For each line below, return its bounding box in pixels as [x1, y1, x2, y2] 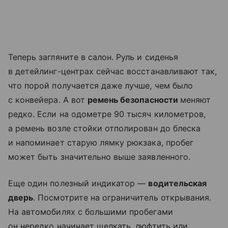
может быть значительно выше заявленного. [8, 152, 190, 162]
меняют [180, 95, 211, 105]
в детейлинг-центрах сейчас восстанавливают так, [8, 66, 217, 77]
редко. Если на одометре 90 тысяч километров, [8, 109, 206, 120]
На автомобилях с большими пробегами [8, 207, 173, 217]
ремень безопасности [87, 95, 180, 105]
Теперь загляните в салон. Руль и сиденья [8, 52, 178, 63]
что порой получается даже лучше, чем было [8, 80, 193, 91]
